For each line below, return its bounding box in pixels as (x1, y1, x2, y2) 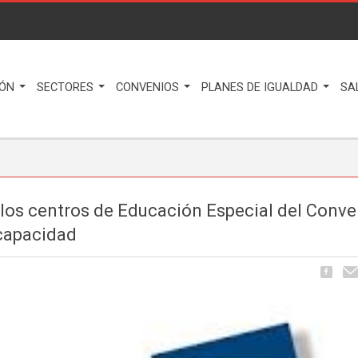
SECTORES (37, 81, 97, 94)
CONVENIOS (116, 81, 182, 94)
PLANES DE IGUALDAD (201, 81, 321, 94)
